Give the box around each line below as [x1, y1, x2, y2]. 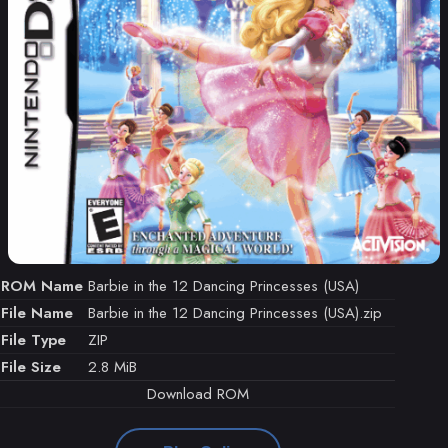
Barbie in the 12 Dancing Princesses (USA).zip [88, 301, 382, 324]
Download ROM [146, 382, 249, 405]
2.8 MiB [88, 355, 137, 378]
